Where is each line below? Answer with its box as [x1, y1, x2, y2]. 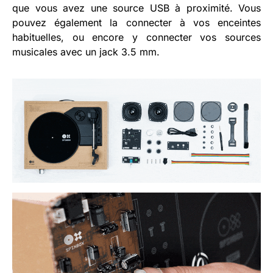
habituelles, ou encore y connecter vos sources [12, 31, 261, 44]
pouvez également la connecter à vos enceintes [12, 16, 261, 29]
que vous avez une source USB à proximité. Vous [12, 2, 261, 15]
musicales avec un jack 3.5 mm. [12, 46, 160, 58]
